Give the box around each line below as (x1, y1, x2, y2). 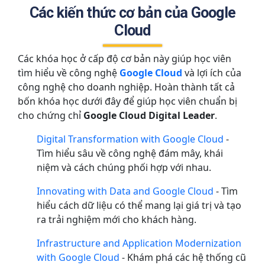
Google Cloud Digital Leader (83, 108, 215, 122)
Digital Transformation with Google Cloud (37, 132, 224, 146)
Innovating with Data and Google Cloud (37, 184, 214, 198)
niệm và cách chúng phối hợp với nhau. (37, 160, 211, 174)
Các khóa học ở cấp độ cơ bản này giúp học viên (18, 51, 231, 65)
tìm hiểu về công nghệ (18, 66, 119, 79)
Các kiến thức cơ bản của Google (29, 4, 236, 22)
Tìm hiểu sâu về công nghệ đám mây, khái (37, 146, 223, 160)
